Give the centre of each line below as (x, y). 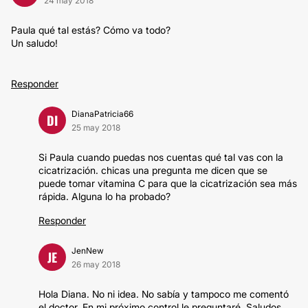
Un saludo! (34, 43)
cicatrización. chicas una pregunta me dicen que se (153, 170)
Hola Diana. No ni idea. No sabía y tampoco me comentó (164, 294)
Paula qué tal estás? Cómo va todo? (91, 30)
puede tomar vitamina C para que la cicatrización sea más (168, 183)
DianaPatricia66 (102, 114)
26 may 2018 (96, 264)
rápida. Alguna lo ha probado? (104, 196)
